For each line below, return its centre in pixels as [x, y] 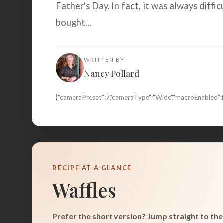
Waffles [84, 190]
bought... [73, 22]
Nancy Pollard [111, 73]
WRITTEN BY [104, 60]
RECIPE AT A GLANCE [92, 167]
